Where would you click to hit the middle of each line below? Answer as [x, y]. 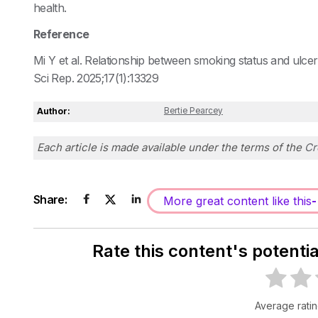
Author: [54, 111]
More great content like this [237, 201]
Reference [61, 34]
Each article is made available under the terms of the [171, 148]
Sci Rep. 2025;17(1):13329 [96, 78]
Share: [50, 200]
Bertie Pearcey [193, 111]
